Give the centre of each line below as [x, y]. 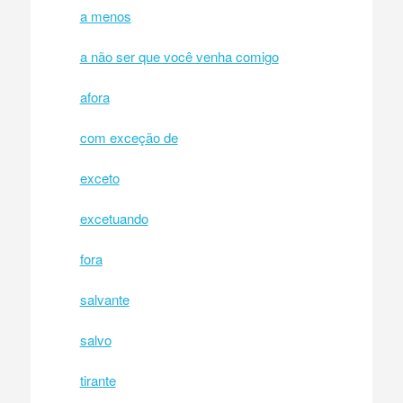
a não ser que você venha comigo [179, 56]
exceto [99, 177]
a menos [105, 15]
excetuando [114, 218]
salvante [104, 299]
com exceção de [129, 137]
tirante [98, 380]
